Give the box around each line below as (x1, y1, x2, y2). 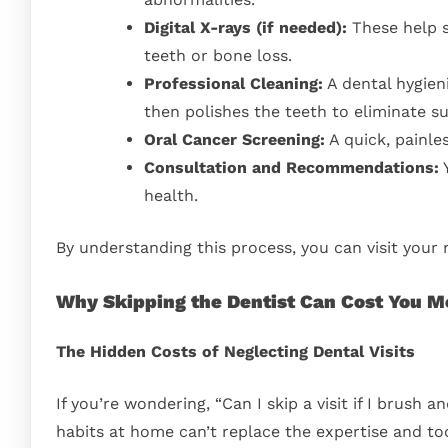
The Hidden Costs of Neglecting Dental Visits (56, 341, 415, 361)
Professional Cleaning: (144, 74, 323, 94)
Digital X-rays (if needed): (144, 18, 347, 38)
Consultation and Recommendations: (144, 158, 439, 178)
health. (144, 186, 198, 206)
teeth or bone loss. (144, 46, 292, 66)
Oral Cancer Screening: (144, 130, 325, 150)
